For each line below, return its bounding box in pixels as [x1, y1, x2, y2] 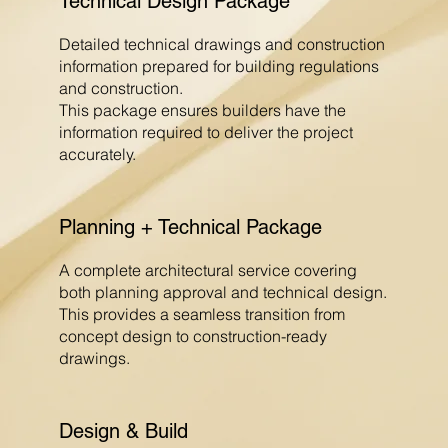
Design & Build [58, 419, 188, 444]
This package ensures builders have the [58, 100, 346, 121]
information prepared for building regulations [58, 56, 379, 77]
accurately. [58, 144, 136, 165]
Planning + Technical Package [58, 215, 322, 240]
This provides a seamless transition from [58, 304, 345, 325]
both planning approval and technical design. [58, 282, 387, 303]
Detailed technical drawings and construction [58, 34, 385, 55]
